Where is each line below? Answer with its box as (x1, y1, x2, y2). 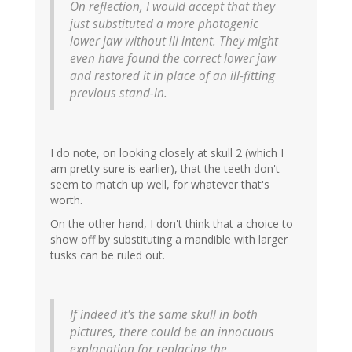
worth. (50, 192, 82, 208)
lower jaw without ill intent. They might (70, 33, 278, 50)
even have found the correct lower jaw (70, 50, 276, 68)
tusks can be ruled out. (50, 247, 165, 263)
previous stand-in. (70, 85, 167, 102)
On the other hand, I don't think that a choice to (50, 216, 293, 232)
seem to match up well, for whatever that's (50, 177, 269, 192)
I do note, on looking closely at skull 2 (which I (50, 145, 284, 161)
